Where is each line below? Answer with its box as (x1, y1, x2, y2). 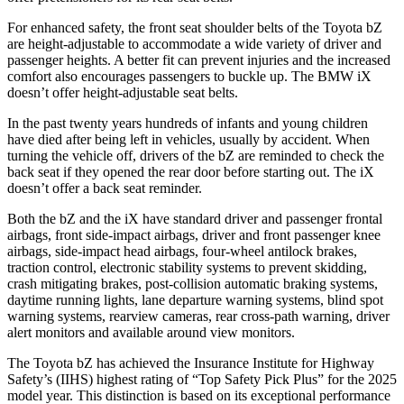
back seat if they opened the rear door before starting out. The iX (7, 163, 374, 179)
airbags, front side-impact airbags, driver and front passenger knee (7, 226, 381, 243)
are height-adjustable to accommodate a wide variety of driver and (7, 35, 381, 51)
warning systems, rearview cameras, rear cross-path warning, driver (7, 308, 390, 324)
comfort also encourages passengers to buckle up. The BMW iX (7, 68, 372, 84)
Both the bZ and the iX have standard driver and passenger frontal (7, 210, 382, 226)
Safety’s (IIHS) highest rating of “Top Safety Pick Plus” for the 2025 (7, 371, 397, 387)
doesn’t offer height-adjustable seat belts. (7, 84, 238, 100)
